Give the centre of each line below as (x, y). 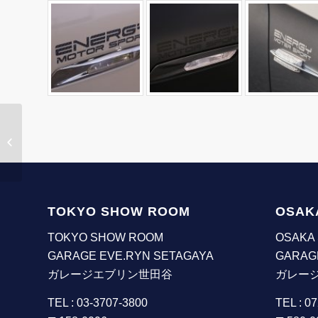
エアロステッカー (62, 142)
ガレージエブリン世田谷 (110, 274)
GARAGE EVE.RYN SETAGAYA (131, 256)
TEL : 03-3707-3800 (98, 302)
